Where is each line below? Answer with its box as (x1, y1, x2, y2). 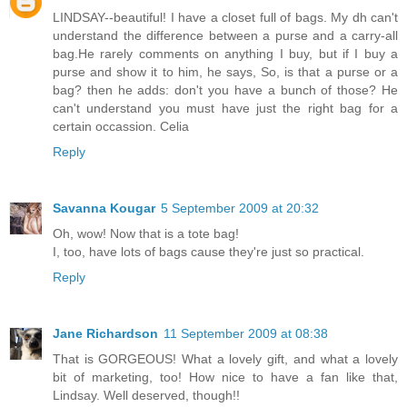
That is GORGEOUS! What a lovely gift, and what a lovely (53, 352, 398, 367)
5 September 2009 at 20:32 (161, 201, 319, 216)
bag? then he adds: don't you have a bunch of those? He (53, 83, 398, 98)
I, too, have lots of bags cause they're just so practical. (53, 244, 364, 260)
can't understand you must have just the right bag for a (53, 101, 398, 116)
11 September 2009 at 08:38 (164, 326, 328, 342)
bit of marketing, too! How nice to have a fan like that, (53, 370, 398, 385)
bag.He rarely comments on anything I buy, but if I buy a (53, 46, 398, 62)
